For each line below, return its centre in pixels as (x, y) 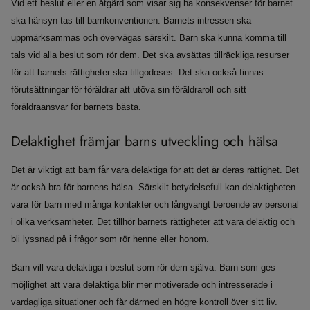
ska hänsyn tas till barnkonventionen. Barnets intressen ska (131, 21)
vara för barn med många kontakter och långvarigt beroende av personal (155, 205)
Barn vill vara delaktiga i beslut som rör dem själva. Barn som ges (143, 268)
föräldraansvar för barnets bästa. (76, 107)
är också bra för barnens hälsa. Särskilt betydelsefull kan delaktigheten (153, 188)
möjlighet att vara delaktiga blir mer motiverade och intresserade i (142, 285)
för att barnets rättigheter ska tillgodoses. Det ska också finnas (137, 73)
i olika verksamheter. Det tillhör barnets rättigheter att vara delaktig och (153, 222)
